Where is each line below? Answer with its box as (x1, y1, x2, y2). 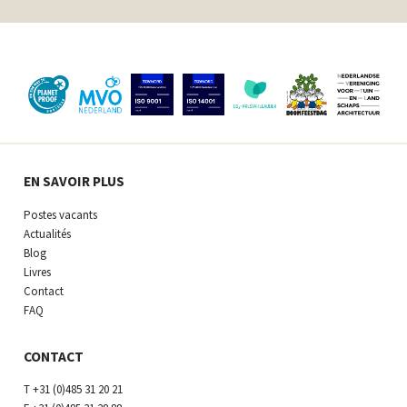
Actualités (23, 225, 71, 242)
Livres (23, 263, 51, 280)
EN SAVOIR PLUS (23, 173, 124, 191)
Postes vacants (23, 206, 97, 223)
